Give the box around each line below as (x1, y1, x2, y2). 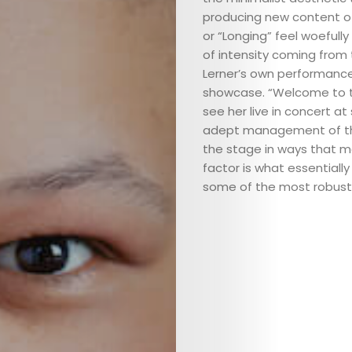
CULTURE (207, 218, 341, 250)
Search (200, 331, 238, 346)
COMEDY (207, 178, 332, 209)
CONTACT (207, 259, 347, 291)
